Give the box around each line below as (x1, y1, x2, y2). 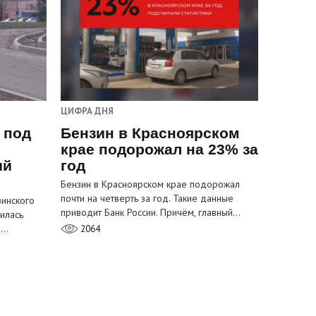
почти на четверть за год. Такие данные (61, 192, 233, 205)
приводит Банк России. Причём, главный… (61, 206, 241, 219)
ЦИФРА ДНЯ (61, 105, 114, 118)
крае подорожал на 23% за (61, 141, 258, 158)
